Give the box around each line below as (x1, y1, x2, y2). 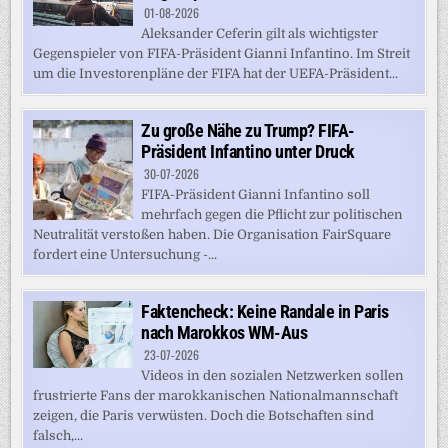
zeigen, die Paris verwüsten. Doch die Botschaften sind (33, 408, 375, 424)
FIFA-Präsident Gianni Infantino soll (141, 187, 371, 203)
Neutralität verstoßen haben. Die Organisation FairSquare (33, 227, 392, 243)
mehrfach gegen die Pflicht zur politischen (141, 207, 404, 223)
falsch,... (33, 428, 84, 444)
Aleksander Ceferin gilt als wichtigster (141, 26, 379, 42)
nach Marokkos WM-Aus (141, 322, 308, 344)
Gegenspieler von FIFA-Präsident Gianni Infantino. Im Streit (33, 46, 411, 62)
